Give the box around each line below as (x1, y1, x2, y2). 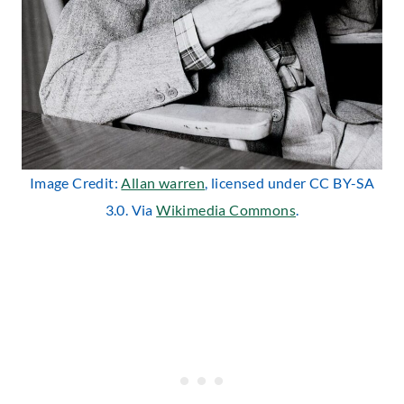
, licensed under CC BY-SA (205, 173, 375, 191)
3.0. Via (105, 200, 157, 218)
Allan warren (121, 173, 206, 191)
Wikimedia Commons (156, 200, 296, 218)
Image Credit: (29, 173, 122, 191)
